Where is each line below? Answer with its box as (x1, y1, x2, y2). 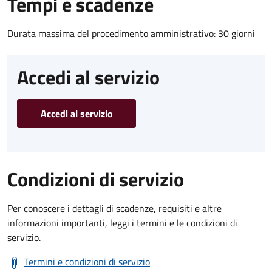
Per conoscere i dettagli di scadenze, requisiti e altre (7, 200, 222, 216)
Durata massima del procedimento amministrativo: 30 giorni (7, 25, 255, 41)
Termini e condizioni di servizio (24, 254, 150, 269)
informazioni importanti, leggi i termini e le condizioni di (7, 215, 237, 230)
